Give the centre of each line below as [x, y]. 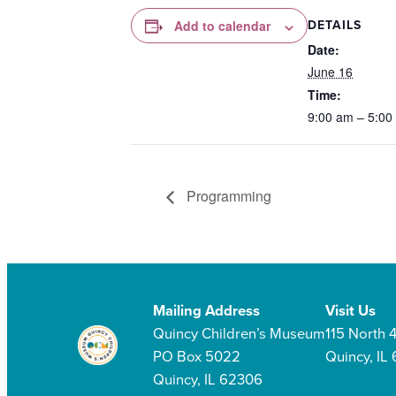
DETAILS [335, 26]
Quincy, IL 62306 [207, 379]
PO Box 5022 [196, 356]
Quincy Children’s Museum [239, 333]
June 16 [330, 72]
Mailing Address [206, 310]
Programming [227, 195]
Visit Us [350, 310]
